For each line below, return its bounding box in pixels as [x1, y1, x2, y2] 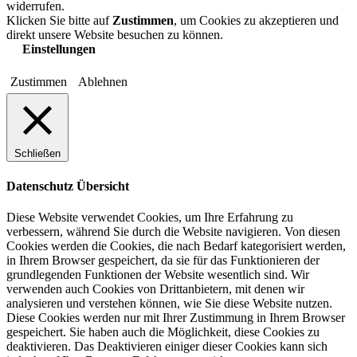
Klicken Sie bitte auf [6, 14, 112, 28]
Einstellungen [22, 42, 96, 57]
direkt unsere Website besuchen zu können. [6, 28, 223, 42]
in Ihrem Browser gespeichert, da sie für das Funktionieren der [6, 253, 320, 267]
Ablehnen [78, 75, 127, 89]
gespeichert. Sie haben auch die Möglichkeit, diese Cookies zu [6, 324, 320, 339]
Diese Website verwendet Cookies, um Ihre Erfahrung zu [6, 210, 293, 224]
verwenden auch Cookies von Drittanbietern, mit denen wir [6, 281, 304, 296]
